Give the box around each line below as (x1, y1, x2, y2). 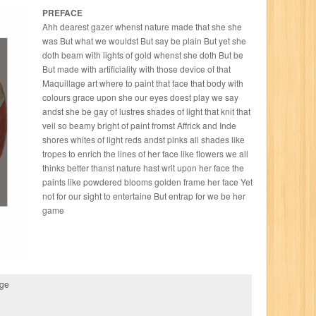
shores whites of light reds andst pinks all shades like (42, 133, 245, 145)
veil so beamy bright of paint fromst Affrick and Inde (42, 119, 236, 131)
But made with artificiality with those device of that (42, 63, 231, 75)
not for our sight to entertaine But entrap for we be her (42, 190, 245, 202)
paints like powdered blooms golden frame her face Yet (42, 176, 253, 188)
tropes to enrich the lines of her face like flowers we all (42, 147, 248, 159)
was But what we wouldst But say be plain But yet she (42, 35, 246, 47)
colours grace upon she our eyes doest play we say (42, 91, 238, 103)
